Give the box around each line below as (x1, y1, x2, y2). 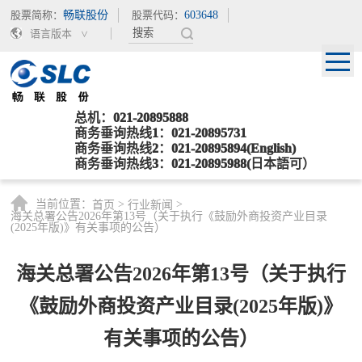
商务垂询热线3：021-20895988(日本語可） (74, 156, 315, 170)
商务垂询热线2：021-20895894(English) (74, 141, 296, 155)
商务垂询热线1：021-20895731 (74, 125, 246, 140)
